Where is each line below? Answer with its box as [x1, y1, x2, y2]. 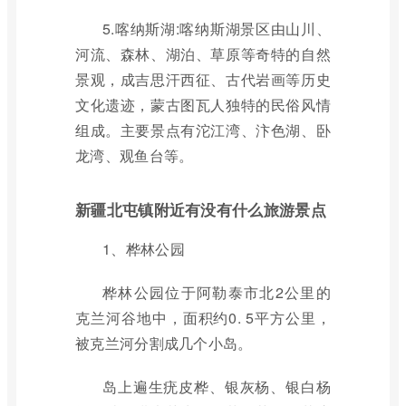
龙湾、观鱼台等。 [75, 145, 194, 166]
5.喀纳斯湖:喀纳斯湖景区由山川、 [102, 18, 331, 39]
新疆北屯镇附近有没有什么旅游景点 [75, 198, 326, 220]
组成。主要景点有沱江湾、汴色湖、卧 [75, 120, 331, 140]
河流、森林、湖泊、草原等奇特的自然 [75, 43, 331, 64]
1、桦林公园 [102, 238, 185, 259]
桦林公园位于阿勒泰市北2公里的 [102, 282, 331, 303]
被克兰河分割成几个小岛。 [75, 333, 253, 353]
